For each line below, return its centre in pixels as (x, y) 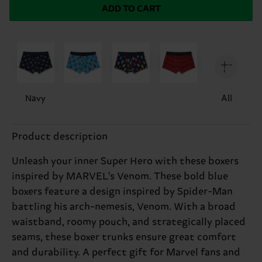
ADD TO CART (131, 9)
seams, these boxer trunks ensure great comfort (124, 237)
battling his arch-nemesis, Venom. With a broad (124, 207)
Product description (60, 137)
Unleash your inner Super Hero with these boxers (125, 161)
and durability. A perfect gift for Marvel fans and (126, 252)
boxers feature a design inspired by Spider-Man (122, 192)
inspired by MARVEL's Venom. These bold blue (120, 176)
